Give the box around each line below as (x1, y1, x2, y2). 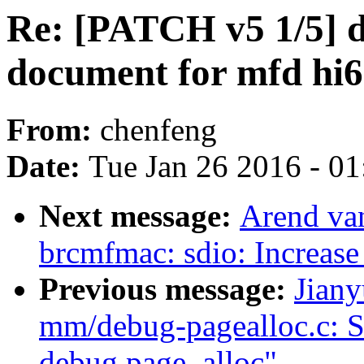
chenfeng (100, 112, 217, 148)
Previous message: (39, 271, 294, 307)
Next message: (39, 198, 240, 234)
